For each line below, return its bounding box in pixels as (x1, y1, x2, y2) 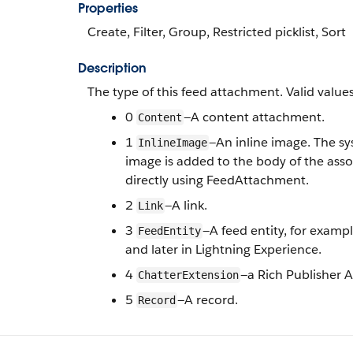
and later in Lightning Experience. (125, 241, 321, 258)
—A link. (165, 197, 207, 214)
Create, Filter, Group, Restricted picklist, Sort (87, 24, 346, 40)
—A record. (177, 292, 238, 308)
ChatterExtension (138, 269, 239, 281)
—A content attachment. (184, 109, 325, 125)
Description (78, 60, 147, 76)
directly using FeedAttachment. (125, 172, 309, 188)
